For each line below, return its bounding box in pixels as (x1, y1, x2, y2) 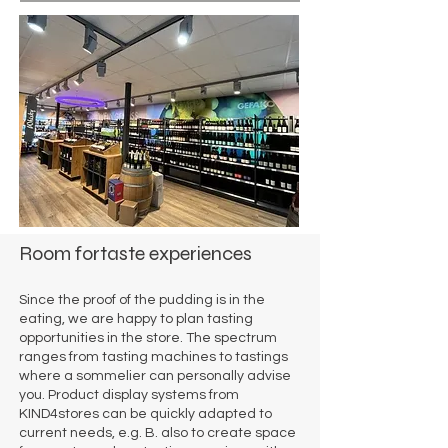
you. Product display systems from (19, 388, 239, 402)
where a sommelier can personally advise (19, 369, 291, 383)
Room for (19, 241, 100, 266)
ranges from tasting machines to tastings (19, 350, 288, 364)
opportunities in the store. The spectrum (19, 331, 277, 345)
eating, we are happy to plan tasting (19, 312, 253, 326)
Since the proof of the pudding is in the (19, 293, 265, 307)
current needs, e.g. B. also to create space (19, 426, 296, 440)
